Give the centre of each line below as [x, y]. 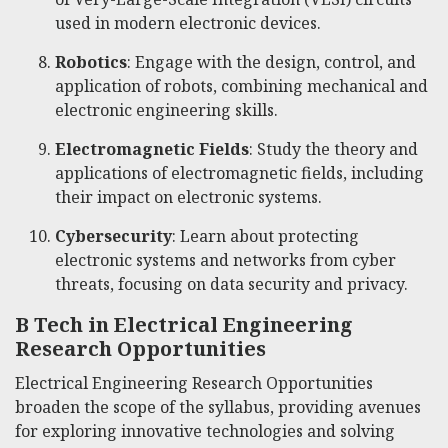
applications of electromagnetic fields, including [239, 172]
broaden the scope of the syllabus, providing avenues [218, 406]
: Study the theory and [333, 148]
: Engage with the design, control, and [271, 61]
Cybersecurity [113, 235]
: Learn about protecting [265, 235]
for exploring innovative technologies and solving [205, 430]
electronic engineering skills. [166, 109]
